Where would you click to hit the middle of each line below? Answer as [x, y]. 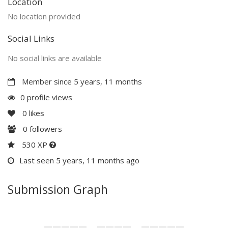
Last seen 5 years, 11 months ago [79, 160]
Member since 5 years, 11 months [81, 81]
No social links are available [55, 58]
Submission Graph [58, 189]
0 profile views [46, 97]
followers [45, 129]
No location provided [44, 16]
